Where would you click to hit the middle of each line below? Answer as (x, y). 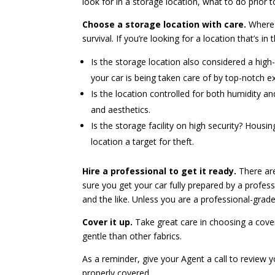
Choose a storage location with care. (165, 24)
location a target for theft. (143, 141)
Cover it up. (108, 222)
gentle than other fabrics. (132, 236)
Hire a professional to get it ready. (160, 171)
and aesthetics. (121, 109)
